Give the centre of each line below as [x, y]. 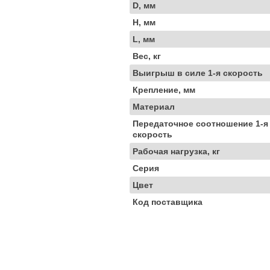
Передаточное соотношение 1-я [200, 124]
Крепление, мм [164, 90]
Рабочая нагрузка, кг [176, 151]
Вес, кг [146, 56]
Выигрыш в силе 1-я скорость [197, 73]
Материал [153, 107]
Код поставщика [167, 202]
